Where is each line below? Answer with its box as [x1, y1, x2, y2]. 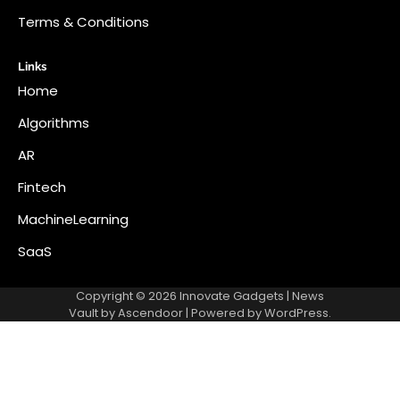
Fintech [18, 177, 66, 196]
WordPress [264, 304, 329, 321]
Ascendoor [118, 304, 183, 321]
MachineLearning [18, 209, 129, 229]
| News [284, 287, 324, 304]
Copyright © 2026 [76, 287, 179, 304]
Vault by [69, 304, 118, 321]
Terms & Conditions [18, 12, 149, 31]
